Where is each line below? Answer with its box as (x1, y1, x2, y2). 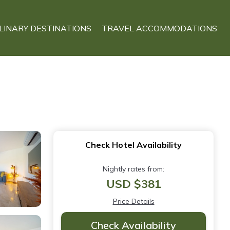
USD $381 (106, 177, 161, 191)
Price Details (112, 197, 155, 206)
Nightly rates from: (103, 164, 164, 174)
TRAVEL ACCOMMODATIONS (102, 23, 217, 33)
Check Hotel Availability (85, 140, 182, 150)
